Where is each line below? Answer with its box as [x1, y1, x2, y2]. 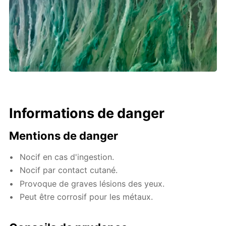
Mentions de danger [9, 129, 119, 142]
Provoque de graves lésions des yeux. [20, 178, 165, 189]
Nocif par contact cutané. [20, 165, 118, 176]
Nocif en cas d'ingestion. [20, 151, 115, 162]
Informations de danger [9, 104, 165, 122]
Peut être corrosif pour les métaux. [20, 192, 153, 202]
